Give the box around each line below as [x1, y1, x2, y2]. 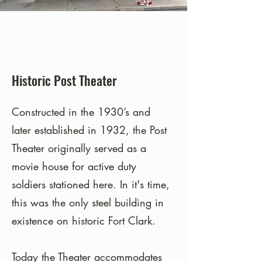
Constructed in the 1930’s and [12, 105, 150, 119]
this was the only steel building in [12, 195, 164, 209]
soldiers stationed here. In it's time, [12, 177, 170, 191]
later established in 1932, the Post [12, 123, 167, 137]
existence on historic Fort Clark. [12, 213, 156, 227]
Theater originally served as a [12, 141, 146, 155]
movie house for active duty [12, 159, 136, 173]
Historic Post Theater [12, 71, 117, 89]
